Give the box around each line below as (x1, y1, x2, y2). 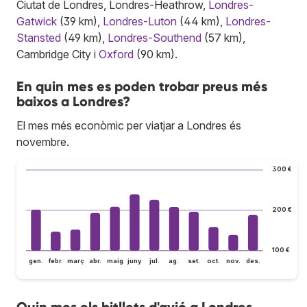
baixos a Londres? (16, 93, 130, 110)
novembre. (16, 134, 69, 149)
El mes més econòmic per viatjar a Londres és (16, 118, 241, 132)
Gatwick (16, 14, 57, 28)
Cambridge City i (16, 47, 99, 61)
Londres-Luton (103, 14, 177, 28)
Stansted (16, 30, 61, 45)
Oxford (99, 47, 134, 61)
